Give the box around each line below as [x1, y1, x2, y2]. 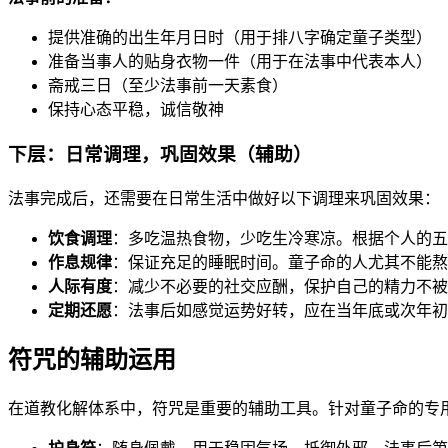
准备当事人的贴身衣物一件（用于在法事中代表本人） [48, 53, 432, 71]
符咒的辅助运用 [8, 347, 176, 374]
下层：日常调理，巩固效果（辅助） [8, 143, 312, 165]
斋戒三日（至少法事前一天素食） [48, 77, 288, 95]
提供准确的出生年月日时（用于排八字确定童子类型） [48, 29, 432, 47]
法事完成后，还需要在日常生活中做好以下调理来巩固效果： [8, 189, 440, 207]
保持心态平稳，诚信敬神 [48, 101, 224, 119]
